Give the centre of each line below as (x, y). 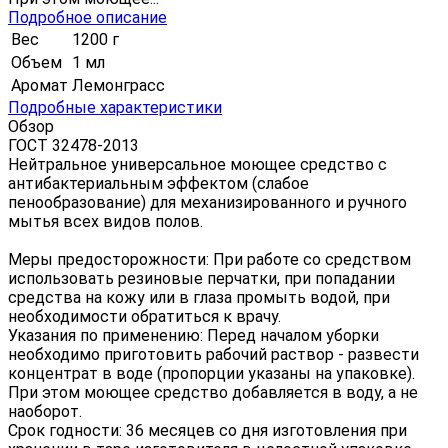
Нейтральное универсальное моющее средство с (197, 164)
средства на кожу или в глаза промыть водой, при (199, 297)
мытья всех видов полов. (105, 221)
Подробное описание (87, 17)
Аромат (39, 85)
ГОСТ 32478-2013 (73, 145)
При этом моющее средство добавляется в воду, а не (213, 392)
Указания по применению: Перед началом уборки (193, 335)
